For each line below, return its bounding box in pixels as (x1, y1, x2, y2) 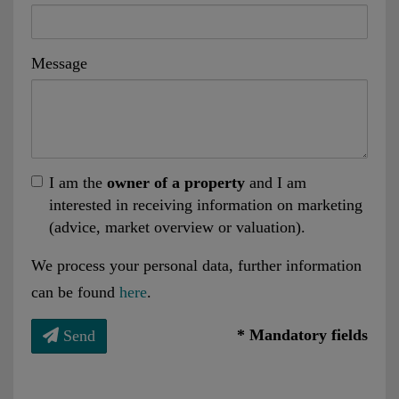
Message (31, 53, 87, 72)
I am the (49, 173, 107, 191)
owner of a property (107, 173, 245, 191)
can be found (31, 282, 119, 301)
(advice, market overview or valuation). (49, 217, 305, 236)
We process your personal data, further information (31, 256, 362, 274)
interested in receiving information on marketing (49, 195, 362, 214)
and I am (245, 173, 306, 191)
